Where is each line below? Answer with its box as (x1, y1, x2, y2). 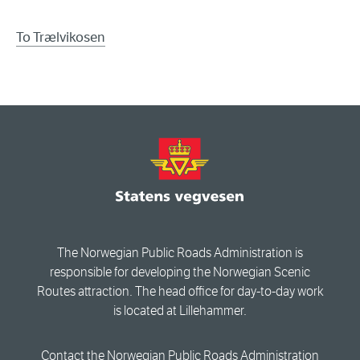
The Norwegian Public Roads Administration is (57, 245, 303, 260)
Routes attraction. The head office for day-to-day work (36, 284, 324, 299)
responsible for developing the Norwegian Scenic (50, 264, 310, 280)
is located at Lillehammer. (113, 303, 247, 318)
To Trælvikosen (16, 28, 105, 46)
